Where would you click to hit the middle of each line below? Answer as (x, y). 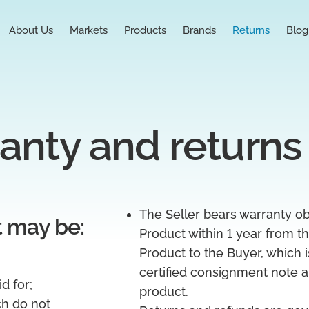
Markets (88, 30)
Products (145, 30)
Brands (199, 30)
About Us (31, 30)
